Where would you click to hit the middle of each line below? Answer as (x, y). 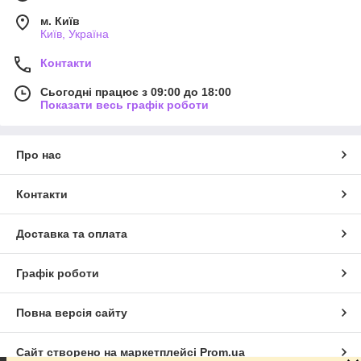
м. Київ (60, 21)
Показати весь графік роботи (124, 104)
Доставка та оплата (72, 233)
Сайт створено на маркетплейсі (108, 352)
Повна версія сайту (72, 312)
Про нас (39, 154)
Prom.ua (222, 352)
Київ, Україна (75, 33)
